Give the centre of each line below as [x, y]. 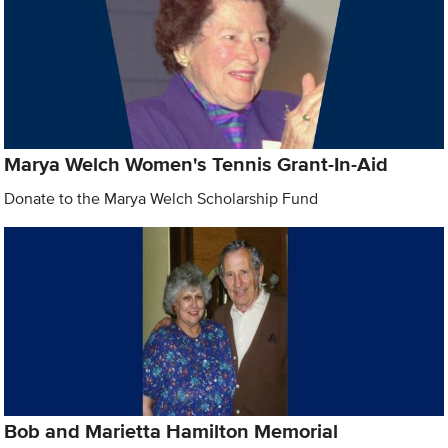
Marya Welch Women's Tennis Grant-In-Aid [196, 164]
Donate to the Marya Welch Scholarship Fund [161, 199]
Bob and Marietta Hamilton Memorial [171, 430]
